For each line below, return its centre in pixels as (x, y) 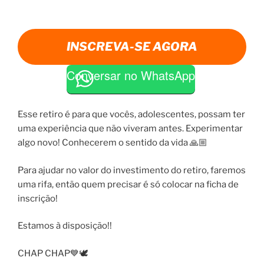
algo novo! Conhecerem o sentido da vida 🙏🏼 (113, 143)
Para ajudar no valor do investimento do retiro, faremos (132, 170)
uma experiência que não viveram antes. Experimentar (130, 129)
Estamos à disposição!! (65, 226)
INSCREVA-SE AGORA (132, 46)
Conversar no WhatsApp (131, 75)
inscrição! (38, 198)
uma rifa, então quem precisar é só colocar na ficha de (128, 184)
